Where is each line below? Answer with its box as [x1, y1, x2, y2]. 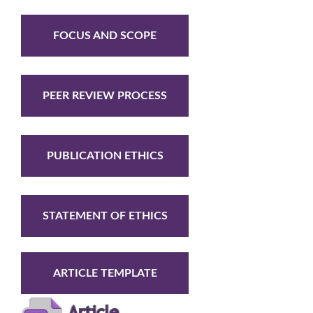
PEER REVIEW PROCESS [43, 89, 167, 101]
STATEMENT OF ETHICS [42, 210, 168, 221]
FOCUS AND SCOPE [53, 29, 156, 41]
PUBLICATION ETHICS [46, 150, 163, 161]
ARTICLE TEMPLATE [52, 267, 157, 279]
